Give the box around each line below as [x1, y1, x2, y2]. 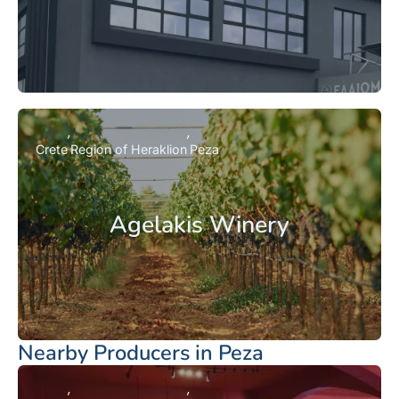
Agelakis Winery [110, 208, 289, 240]
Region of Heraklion [70, 141, 187, 157]
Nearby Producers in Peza [18, 338, 264, 368]
